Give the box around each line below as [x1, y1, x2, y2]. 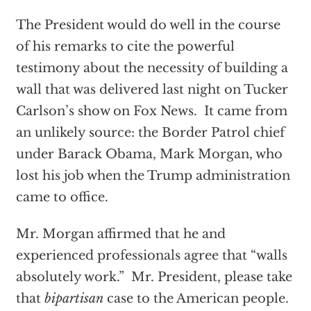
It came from [203, 103, 287, 119]
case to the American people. [103, 291, 289, 306]
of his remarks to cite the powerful [15, 39, 235, 54]
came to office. [15, 190, 108, 205]
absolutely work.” [15, 269, 124, 285]
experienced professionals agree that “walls [15, 248, 287, 263]
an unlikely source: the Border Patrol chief [15, 125, 285, 140]
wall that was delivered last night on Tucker [15, 82, 288, 97]
